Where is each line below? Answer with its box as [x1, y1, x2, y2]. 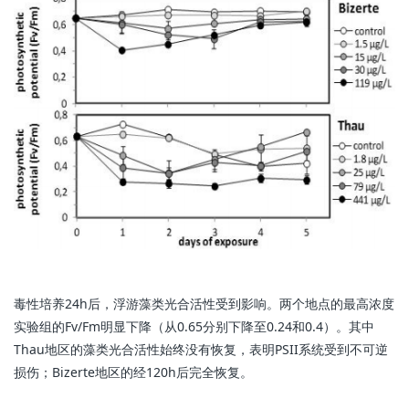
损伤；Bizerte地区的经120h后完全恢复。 [14, 363, 257, 382]
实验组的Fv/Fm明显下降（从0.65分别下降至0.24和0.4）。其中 [14, 318, 374, 336]
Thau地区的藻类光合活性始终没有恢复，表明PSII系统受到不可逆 [14, 341, 388, 359]
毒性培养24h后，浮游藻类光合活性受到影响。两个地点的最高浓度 [14, 295, 394, 313]
